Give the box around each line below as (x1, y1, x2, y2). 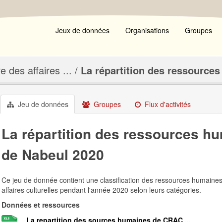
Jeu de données (16, 99, 68, 109)
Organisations (125, 25, 169, 35)
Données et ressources (1, 200, 80, 210)
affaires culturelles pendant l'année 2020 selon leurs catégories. (1, 185, 201, 195)
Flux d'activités (143, 99, 191, 109)
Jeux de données (55, 25, 110, 35)
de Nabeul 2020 (1, 144, 104, 165)
